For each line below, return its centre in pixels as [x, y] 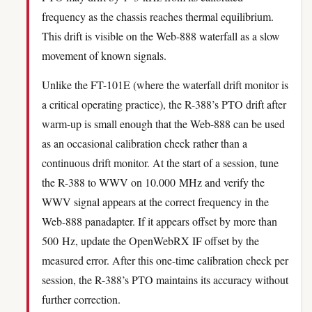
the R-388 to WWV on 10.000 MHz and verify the [153, 182]
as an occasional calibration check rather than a [145, 143]
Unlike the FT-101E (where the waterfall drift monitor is [165, 85]
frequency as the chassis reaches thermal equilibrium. [158, 16]
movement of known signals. [104, 55]
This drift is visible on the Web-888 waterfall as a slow [161, 36]
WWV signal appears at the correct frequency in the [155, 202]
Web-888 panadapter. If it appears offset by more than [159, 221]
